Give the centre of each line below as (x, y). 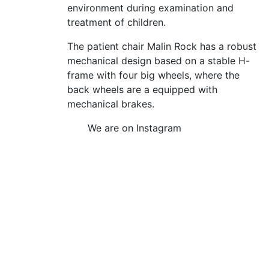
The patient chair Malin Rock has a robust (162, 46)
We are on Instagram (134, 128)
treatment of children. (116, 22)
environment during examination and (150, 8)
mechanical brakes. (111, 104)
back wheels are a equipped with (142, 89)
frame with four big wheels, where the (153, 75)
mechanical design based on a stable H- (159, 61)
